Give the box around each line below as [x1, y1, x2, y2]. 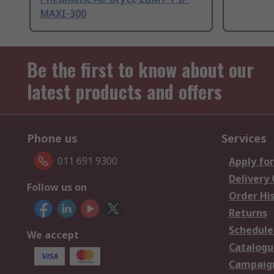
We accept [27, 228, 79, 242]
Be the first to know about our [27, 56, 254, 84]
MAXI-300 [40, 7, 86, 21]
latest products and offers [27, 78, 222, 106]
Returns [229, 206, 267, 220]
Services [221, 131, 267, 146]
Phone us [27, 131, 78, 146]
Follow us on [27, 180, 87, 194]
